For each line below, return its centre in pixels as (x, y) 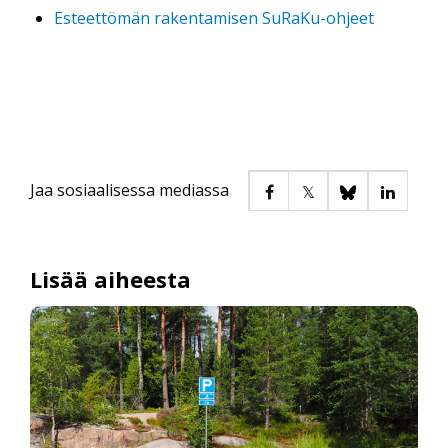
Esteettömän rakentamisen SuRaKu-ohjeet (214, 17)
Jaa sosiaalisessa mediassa (129, 189)
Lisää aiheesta (110, 279)
